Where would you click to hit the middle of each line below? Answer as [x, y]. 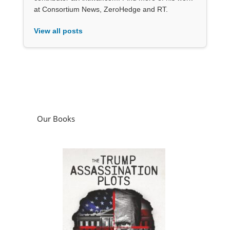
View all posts [58, 31]
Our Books [56, 119]
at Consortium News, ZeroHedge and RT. [101, 9]
